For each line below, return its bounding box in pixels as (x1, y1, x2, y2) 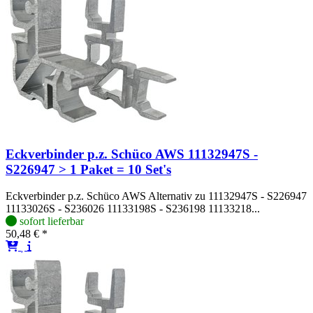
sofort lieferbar (20, 215, 84, 228)
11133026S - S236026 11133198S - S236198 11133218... (6, 203, 260, 215)
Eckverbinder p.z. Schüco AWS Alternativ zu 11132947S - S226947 (6, 190, 307, 203)
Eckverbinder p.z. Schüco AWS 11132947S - (6, 146, 258, 161)
